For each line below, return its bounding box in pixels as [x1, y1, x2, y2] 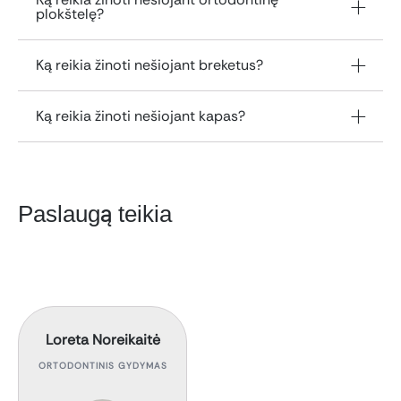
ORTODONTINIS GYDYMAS [38, 359, 167, 371]
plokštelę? [36, 4, 104, 23]
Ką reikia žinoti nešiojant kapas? [36, 106, 245, 125]
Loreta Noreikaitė [45, 329, 160, 349]
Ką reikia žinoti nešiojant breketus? [36, 55, 263, 74]
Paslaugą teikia [18, 200, 172, 227]
